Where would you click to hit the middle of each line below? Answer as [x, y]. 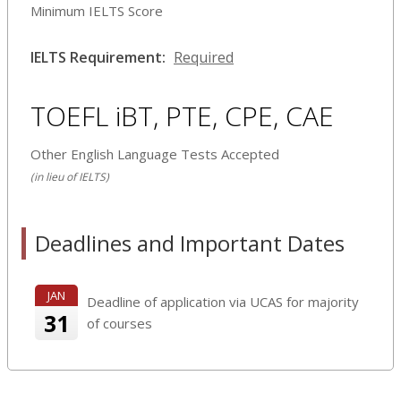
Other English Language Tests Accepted [155, 154]
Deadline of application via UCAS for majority [223, 301]
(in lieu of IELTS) [70, 176]
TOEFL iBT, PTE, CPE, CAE [182, 115]
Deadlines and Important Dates [190, 243]
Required [204, 57]
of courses [119, 323]
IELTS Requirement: [98, 57]
